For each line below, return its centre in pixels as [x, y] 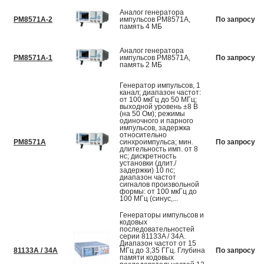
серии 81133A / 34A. [153, 237]
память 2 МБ [141, 65]
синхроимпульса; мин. [156, 142]
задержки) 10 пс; [147, 171]
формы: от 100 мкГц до [158, 192]
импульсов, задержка [155, 128]
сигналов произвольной [159, 185]
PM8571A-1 [33, 58]
